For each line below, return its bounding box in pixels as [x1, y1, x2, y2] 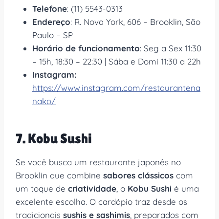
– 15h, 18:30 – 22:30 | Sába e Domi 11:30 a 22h [32, 56, 201, 66]
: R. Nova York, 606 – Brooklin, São [70, 16, 200, 27]
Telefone [32, 3, 67, 14]
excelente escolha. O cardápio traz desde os [16, 196, 187, 207]
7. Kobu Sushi [16, 130, 92, 146]
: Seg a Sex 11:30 [140, 43, 201, 53]
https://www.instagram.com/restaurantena [32, 82, 200, 93]
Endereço [32, 16, 70, 27]
